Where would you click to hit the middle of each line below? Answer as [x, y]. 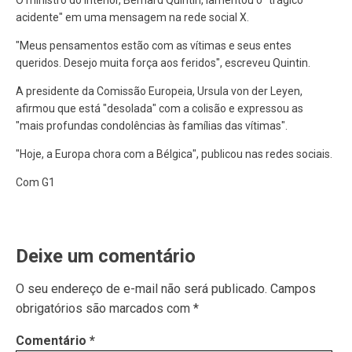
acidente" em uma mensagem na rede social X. [132, 18]
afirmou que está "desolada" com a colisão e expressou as [159, 109]
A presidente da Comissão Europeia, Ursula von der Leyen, [159, 92]
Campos [293, 289]
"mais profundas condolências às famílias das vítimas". [152, 126]
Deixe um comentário [106, 257]
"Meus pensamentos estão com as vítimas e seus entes [154, 46]
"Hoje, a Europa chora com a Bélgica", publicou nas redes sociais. [174, 154]
